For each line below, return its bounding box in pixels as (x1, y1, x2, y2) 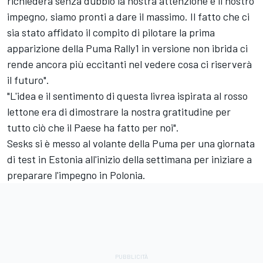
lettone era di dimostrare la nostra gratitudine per (7, 104, 231, 118)
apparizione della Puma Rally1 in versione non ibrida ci (7, 41, 248, 55)
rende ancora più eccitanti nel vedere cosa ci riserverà (7, 57, 252, 70)
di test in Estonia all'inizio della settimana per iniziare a (7, 152, 252, 166)
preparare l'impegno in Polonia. (7, 168, 146, 181)
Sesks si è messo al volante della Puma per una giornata (7, 136, 255, 150)
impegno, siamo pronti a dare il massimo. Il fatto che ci (7, 9, 249, 23)
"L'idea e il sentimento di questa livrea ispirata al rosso (7, 89, 248, 102)
